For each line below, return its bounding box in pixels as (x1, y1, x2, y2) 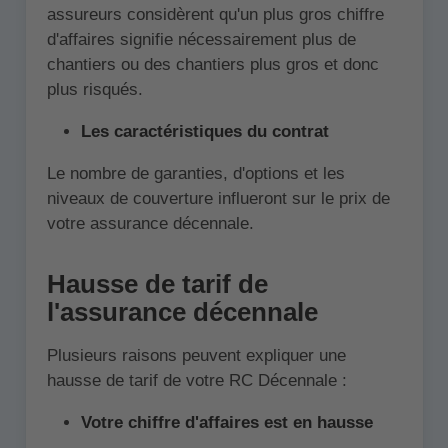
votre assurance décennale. (46, 213, 254, 233)
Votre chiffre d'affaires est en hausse (80, 412, 373, 432)
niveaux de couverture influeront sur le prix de (46, 188, 390, 208)
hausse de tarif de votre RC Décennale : (46, 370, 347, 390)
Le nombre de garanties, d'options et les (46, 163, 345, 183)
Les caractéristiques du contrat (80, 121, 329, 141)
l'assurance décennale (46, 297, 318, 326)
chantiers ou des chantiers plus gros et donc (46, 54, 379, 74)
